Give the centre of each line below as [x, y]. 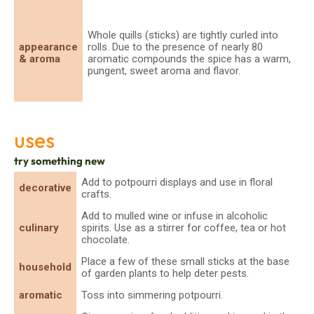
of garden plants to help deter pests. [165, 273]
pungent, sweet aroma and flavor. [164, 70]
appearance [48, 47]
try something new [60, 161]
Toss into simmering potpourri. [152, 295]
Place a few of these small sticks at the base [185, 261]
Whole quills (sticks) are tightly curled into [183, 35]
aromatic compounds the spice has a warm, [189, 59]
